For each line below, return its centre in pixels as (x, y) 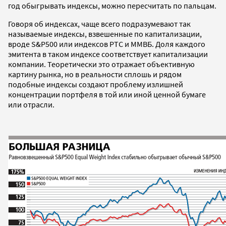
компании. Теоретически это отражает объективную (101, 64)
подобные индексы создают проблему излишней (96, 84)
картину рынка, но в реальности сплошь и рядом (95, 74)
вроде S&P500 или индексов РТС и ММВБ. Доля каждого (107, 44)
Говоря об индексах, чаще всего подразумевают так (99, 23)
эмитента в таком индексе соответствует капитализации (108, 54)
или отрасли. (31, 104)
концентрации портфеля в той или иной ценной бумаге (107, 94)
